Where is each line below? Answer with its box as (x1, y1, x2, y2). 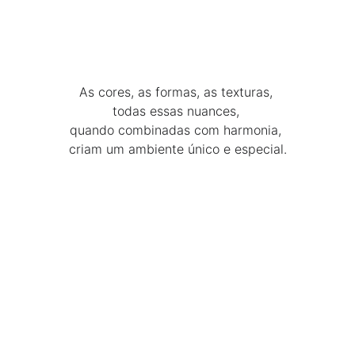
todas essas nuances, (112, 103, 243, 119)
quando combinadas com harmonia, (70, 122, 285, 138)
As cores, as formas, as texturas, (78, 84, 277, 100)
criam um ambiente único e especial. (68, 141, 287, 157)
